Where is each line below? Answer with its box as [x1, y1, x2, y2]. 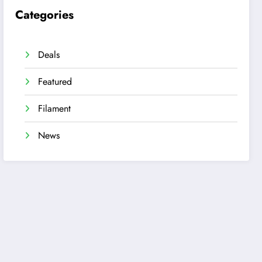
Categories [15, 6, 74, 23]
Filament [38, 101, 71, 115]
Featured [38, 74, 73, 88]
